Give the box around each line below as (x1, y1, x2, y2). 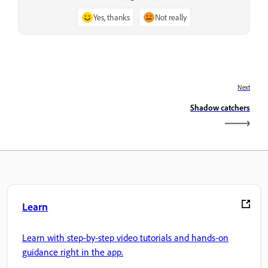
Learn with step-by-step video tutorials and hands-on (22, 232, 229, 244)
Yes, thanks (93, 12, 130, 23)
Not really (155, 12, 187, 23)
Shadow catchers (190, 102, 250, 112)
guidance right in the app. (22, 246, 123, 258)
